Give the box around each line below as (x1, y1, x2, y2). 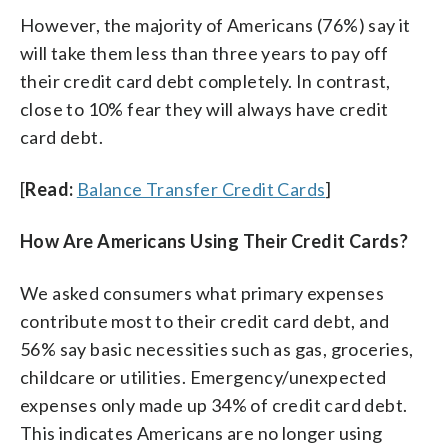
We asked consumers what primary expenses (20, 281, 384, 304)
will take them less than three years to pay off (20, 41, 389, 64)
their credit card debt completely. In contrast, (20, 69, 391, 92)
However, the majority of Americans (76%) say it (20, 13, 411, 36)
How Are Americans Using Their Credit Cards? (20, 229, 409, 252)
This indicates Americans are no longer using (20, 421, 383, 444)
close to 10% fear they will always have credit (20, 97, 389, 120)
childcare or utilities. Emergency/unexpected (20, 365, 387, 388)
